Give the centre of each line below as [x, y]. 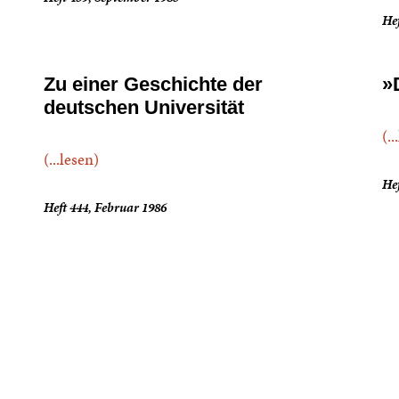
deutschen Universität [144, 107]
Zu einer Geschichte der [154, 84]
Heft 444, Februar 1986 [106, 208]
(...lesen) [72, 159]
